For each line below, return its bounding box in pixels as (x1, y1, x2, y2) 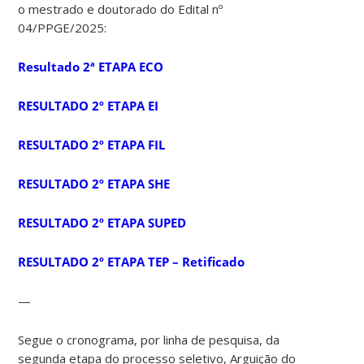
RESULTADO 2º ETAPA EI (18, 97, 159, 114)
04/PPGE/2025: (18, 19, 107, 36)
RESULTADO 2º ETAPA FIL (18, 136, 166, 153)
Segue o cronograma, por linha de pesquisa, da (18, 331, 280, 348)
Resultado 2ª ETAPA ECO (18, 58, 164, 75)
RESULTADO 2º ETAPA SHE (18, 175, 171, 192)
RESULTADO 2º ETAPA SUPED (18, 214, 187, 231)
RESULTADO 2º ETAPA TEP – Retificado (18, 253, 245, 270)
